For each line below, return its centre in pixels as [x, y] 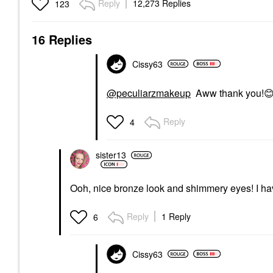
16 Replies [62, 39]
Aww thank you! [227, 93]
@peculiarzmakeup [149, 93]
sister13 [111, 155]
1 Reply [176, 216]
